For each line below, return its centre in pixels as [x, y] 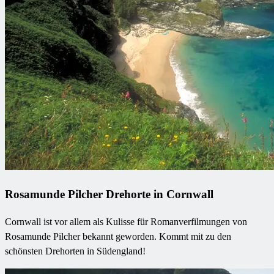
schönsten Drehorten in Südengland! [75, 251]
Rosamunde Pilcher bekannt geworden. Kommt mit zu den [118, 236]
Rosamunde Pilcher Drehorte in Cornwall [109, 194]
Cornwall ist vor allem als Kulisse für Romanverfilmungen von [126, 221]
